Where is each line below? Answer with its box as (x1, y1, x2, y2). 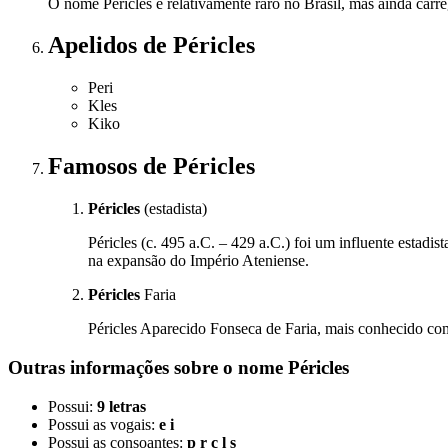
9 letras (97, 397, 146, 415)
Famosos (48, 153, 143, 180)
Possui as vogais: (48, 415, 159, 433)
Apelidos (48, 32, 143, 59)
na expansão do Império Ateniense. (88, 252, 309, 270)
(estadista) (140, 200, 207, 218)
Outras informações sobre (8, 356, 223, 378)
